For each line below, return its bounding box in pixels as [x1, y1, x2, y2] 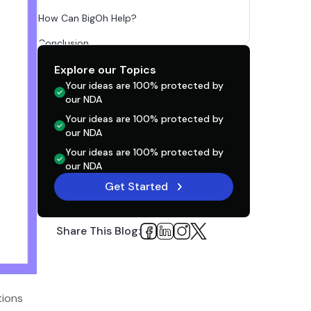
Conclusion [38, 37, 95, 49]
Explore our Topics [54, 62, 157, 77]
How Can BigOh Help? [38, 12, 143, 24]
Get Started [104, 179, 168, 194]
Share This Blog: [56, 224, 141, 238]
